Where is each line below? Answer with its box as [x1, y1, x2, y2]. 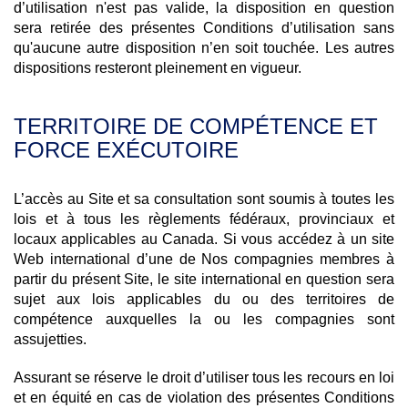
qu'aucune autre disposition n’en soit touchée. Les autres [14, 40, 394, 56]
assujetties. [14, 331, 87, 347]
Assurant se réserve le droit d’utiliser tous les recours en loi [14, 370, 394, 385]
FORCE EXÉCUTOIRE [14, 138, 239, 162]
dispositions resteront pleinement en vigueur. [14, 60, 301, 76]
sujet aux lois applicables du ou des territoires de [14, 291, 394, 307]
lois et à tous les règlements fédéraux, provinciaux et [14, 211, 394, 227]
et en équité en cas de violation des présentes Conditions [14, 390, 394, 405]
